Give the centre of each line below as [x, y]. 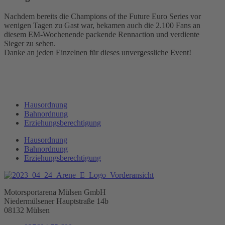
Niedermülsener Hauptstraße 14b [56, 201]
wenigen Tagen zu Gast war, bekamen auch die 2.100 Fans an [102, 26]
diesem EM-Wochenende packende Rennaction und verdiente [102, 35]
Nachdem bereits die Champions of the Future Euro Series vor [102, 17]
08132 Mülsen [27, 210]
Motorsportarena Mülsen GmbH [55, 192]
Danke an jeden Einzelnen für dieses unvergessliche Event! [98, 53]
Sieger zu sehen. [31, 44]
